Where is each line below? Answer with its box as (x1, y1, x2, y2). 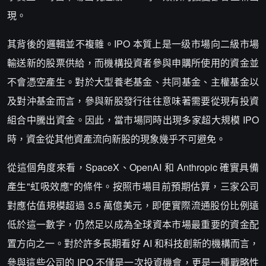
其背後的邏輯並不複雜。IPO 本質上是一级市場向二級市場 (7, 37, 259, 50)
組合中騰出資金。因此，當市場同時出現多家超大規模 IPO (7, 113, 259, 126)
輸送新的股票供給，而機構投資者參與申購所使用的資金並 (7, 56, 259, 69)
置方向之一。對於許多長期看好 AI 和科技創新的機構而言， (7, 236, 259, 250)
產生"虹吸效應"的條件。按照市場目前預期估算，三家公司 (7, 179, 259, 193)
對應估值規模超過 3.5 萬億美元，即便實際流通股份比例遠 (7, 198, 259, 212)
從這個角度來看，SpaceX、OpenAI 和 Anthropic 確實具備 (7, 160, 259, 174)
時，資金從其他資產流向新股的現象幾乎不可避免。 (7, 132, 226, 145)
